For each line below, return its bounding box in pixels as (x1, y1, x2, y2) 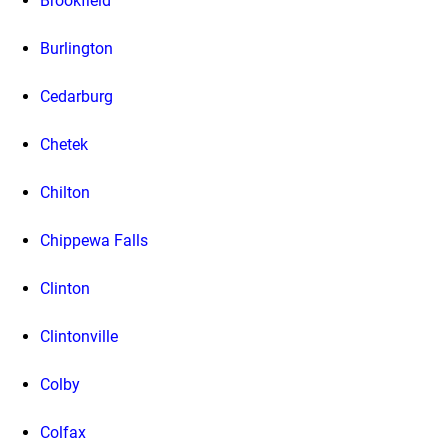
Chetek (40, 135, 88, 155)
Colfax (40, 423, 86, 443)
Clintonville (40, 327, 118, 347)
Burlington (40, 39, 113, 59)
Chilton (40, 183, 90, 203)
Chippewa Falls (40, 231, 148, 251)
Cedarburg (40, 87, 113, 107)
